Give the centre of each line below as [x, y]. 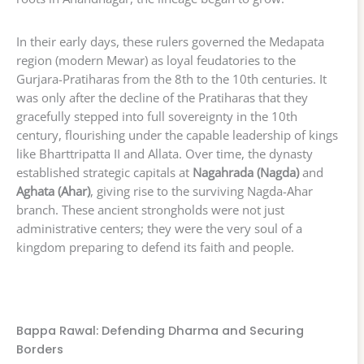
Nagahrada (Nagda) [246, 173]
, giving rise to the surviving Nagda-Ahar [201, 191]
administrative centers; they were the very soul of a [159, 229]
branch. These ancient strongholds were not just [150, 210]
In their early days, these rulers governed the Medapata [170, 42]
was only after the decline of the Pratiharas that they [162, 98]
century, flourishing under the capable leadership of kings [177, 135]
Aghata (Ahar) [53, 191]
